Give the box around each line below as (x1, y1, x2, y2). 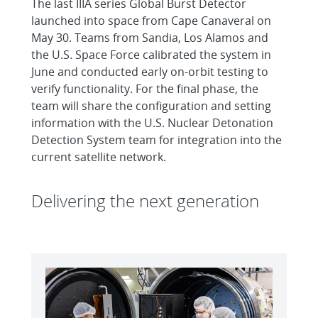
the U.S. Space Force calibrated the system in (31, 47, 271, 63)
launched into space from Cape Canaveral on (31, 13, 271, 29)
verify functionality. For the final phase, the (31, 81, 258, 97)
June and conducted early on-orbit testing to (31, 64, 268, 80)
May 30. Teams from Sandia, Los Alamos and (31, 30, 268, 46)
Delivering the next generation (31, 189, 259, 213)
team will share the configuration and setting (31, 98, 271, 114)
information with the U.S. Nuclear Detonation (31, 115, 273, 131)
